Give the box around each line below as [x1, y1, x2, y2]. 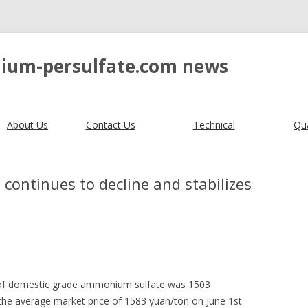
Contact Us [85, 118, 135, 131]
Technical [192, 118, 235, 131]
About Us [7, 118, 48, 131]
